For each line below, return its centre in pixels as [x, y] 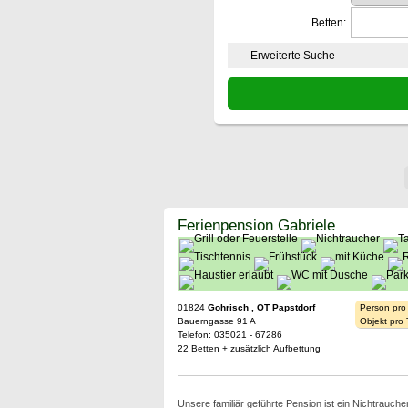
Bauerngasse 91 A [216, 321]
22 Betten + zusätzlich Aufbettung [249, 348]
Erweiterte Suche [292, 56]
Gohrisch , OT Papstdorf [261, 307]
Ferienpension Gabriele [256, 225]
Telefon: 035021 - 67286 [229, 335]
